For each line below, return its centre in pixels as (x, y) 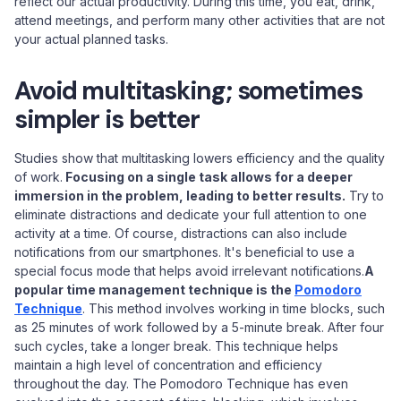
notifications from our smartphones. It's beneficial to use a (184, 252)
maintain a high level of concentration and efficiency (168, 365)
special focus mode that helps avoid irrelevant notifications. (189, 271)
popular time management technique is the (154, 290)
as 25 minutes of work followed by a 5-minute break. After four (199, 327)
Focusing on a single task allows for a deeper (208, 177)
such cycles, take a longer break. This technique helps (176, 346)
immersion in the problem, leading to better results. (180, 196)
